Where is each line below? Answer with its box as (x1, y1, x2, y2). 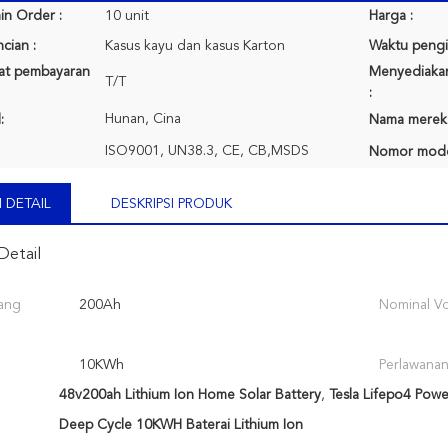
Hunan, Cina (105, 112, 181, 126)
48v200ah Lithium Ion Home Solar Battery (58, 388, 321, 402)
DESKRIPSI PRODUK (111, 197, 232, 211)
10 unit (105, 9, 149, 23)
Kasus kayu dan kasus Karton (105, 39, 285, 53)
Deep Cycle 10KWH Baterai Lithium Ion (58, 418, 303, 432)
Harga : (369, 9, 413, 23)
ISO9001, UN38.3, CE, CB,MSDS (105, 144, 309, 158)
